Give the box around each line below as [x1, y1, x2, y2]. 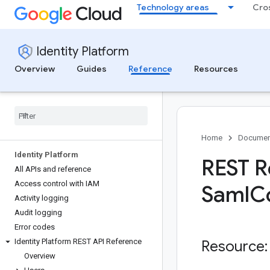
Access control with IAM [14, 179, 99, 188]
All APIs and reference [14, 165, 91, 174]
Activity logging [14, 193, 69, 202]
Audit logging [14, 208, 62, 217]
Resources [194, 63, 238, 74]
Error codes [14, 222, 55, 231]
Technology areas [137, 2, 209, 13]
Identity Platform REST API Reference [14, 237, 142, 246]
